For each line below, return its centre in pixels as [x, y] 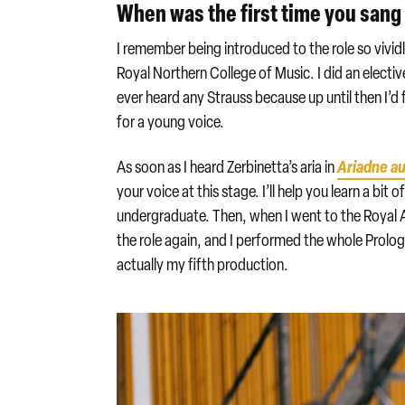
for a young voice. [171, 122]
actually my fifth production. [203, 264]
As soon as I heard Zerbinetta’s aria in [227, 166]
